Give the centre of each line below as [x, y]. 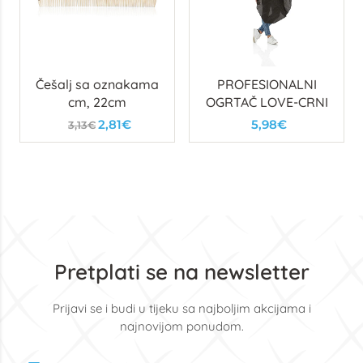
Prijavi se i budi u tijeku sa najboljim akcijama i [181, 308]
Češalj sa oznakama [97, 84]
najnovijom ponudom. [181, 326]
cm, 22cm [97, 102]
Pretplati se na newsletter [181, 272]
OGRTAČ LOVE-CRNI [267, 102]
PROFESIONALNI [267, 84]
